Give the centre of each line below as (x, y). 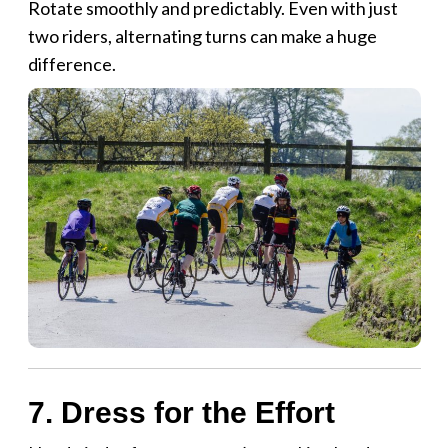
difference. (71, 63)
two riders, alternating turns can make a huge (202, 35)
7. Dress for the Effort (181, 412)
